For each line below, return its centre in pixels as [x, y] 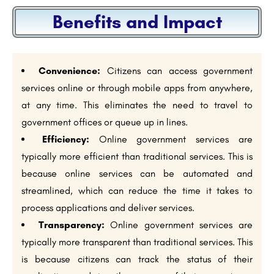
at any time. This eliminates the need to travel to [137, 105]
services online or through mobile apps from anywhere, [137, 88]
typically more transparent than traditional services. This [137, 242]
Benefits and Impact [137, 22]
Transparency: [71, 225]
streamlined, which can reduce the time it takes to [137, 191]
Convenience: [70, 71]
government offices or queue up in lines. [105, 122]
